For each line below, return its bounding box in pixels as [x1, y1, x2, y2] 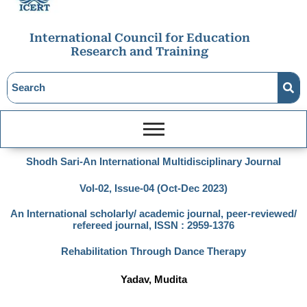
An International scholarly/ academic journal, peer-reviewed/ [10, 208, 297, 220]
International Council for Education [29, 31, 250, 45]
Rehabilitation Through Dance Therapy [61, 246, 246, 258]
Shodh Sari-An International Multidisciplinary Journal [26, 156, 281, 168]
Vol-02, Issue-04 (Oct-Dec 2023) [79, 183, 228, 195]
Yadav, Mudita [120, 274, 187, 286]
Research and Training [71, 45, 209, 59]
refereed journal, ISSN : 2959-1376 [73, 220, 234, 232]
